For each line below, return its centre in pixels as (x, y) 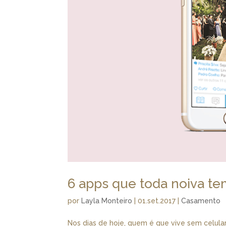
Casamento (201, 201)
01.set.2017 (157, 201)
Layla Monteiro (107, 201)
